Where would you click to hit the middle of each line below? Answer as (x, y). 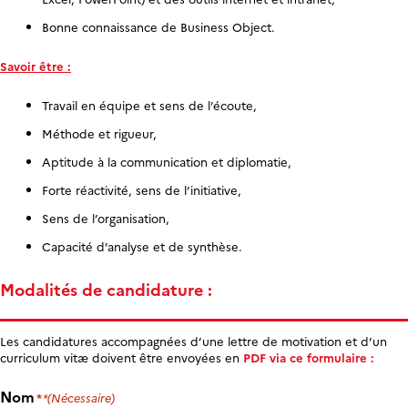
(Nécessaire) (82, 397)
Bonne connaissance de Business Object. (158, 26)
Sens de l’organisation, (105, 217)
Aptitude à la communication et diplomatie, (166, 161)
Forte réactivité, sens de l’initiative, (141, 189)
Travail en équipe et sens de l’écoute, (149, 104)
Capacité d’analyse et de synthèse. (142, 245)
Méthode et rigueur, (99, 133)
